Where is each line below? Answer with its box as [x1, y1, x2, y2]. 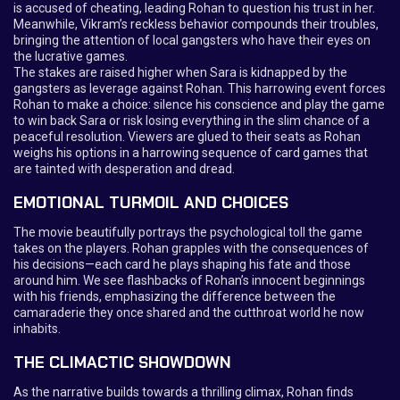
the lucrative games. [13, 49, 128, 63]
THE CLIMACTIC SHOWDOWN [13, 352, 231, 373]
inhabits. [13, 321, 61, 336]
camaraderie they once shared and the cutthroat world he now [13, 305, 364, 320]
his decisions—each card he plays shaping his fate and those [13, 257, 351, 271]
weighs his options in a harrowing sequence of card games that [13, 146, 368, 160]
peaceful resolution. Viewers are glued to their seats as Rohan [13, 129, 361, 144]
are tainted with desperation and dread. [13, 162, 235, 176]
